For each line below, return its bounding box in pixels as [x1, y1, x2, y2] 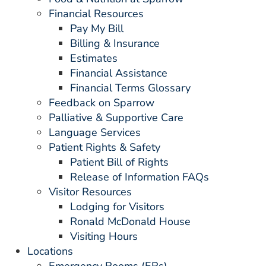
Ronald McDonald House [70, 214, 191, 229]
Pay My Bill [70, 21, 123, 36]
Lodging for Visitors [70, 199, 164, 214]
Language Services [49, 125, 141, 140]
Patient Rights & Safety [49, 140, 160, 154]
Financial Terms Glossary [70, 81, 191, 95]
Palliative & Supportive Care [49, 110, 183, 125]
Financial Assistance [70, 66, 167, 80]
